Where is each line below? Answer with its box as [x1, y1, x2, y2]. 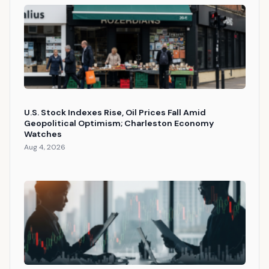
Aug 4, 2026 [23, 142, 65, 153]
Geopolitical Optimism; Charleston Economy [23, 118, 214, 129]
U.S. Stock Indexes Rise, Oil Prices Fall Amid [23, 107, 206, 118]
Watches [23, 128, 62, 140]
